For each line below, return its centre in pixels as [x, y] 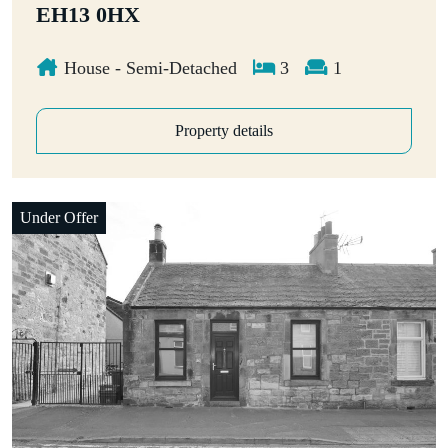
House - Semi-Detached [147, 67]
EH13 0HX [88, 14]
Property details [224, 130]
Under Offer [59, 217]
